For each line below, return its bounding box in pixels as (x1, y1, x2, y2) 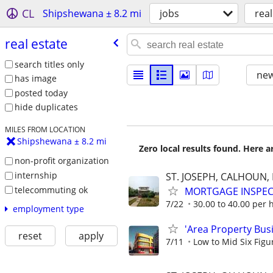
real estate (4, 35, 68, 52)
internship (14, 169, 57, 181)
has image (14, 73, 57, 85)
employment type (12, 203, 84, 215)
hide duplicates (14, 101, 78, 113)
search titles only (14, 58, 84, 70)
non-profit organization (14, 155, 109, 167)
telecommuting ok (14, 183, 88, 196)
